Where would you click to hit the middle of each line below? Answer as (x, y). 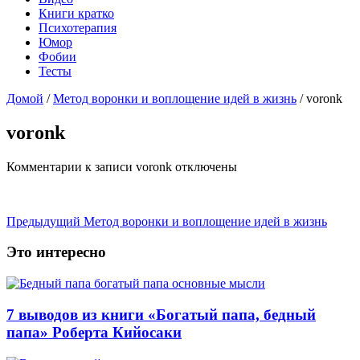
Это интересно (56, 252)
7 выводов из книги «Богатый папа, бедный (161, 314)
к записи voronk (127, 166)
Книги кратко (76, 13)
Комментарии (44, 166)
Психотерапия (78, 27)
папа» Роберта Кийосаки (94, 332)
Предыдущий (43, 221)
